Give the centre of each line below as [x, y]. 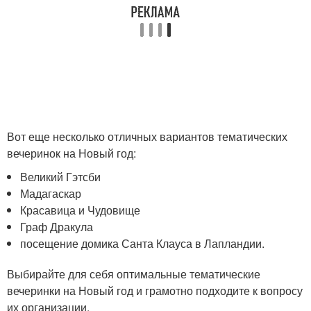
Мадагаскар [51, 193]
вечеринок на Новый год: [72, 153]
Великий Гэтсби [61, 176]
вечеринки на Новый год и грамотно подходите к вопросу [155, 290]
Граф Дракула [57, 226]
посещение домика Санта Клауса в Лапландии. [143, 243]
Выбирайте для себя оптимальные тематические [134, 274]
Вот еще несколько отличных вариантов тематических [147, 136]
